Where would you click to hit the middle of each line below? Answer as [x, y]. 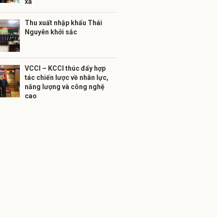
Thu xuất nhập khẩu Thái [63, 23]
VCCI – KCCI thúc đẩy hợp [65, 68]
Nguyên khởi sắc [51, 32]
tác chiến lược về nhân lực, [67, 77]
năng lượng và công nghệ [65, 87]
